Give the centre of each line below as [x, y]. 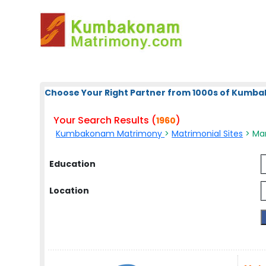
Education [73, 164]
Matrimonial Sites [208, 134]
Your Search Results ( [105, 120]
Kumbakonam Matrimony [110, 134]
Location [69, 191]
